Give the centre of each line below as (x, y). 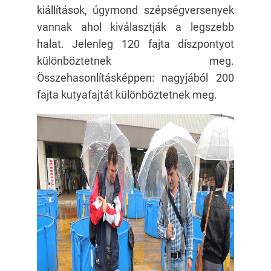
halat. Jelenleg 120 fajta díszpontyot (135, 44)
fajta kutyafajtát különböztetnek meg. (127, 95)
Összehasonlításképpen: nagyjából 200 (135, 78)
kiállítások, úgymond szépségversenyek (135, 10)
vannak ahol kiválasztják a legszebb (135, 27)
